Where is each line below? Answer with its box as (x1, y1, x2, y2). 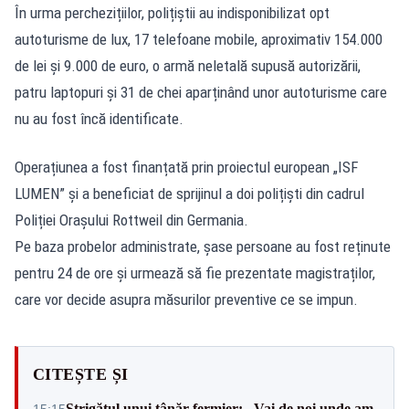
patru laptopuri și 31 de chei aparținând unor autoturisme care (15, 82, 387, 101)
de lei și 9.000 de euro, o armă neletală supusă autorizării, (15, 56, 361, 75)
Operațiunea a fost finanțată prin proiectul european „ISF (15, 157, 359, 176)
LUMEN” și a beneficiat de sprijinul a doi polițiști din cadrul (15, 184, 364, 203)
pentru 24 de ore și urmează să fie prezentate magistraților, (15, 263, 375, 282)
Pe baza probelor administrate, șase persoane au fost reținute (15, 236, 391, 256)
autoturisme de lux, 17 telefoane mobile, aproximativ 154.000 (15, 29, 383, 48)
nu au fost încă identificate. (15, 109, 184, 128)
